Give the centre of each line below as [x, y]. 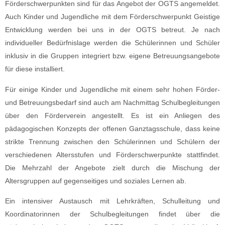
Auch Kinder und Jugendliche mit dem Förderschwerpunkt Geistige [113, 17]
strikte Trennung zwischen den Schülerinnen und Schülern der [113, 141]
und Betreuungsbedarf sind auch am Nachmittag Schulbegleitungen [113, 102]
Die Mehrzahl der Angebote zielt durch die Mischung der [113, 167]
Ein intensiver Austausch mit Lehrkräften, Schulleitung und [113, 201]
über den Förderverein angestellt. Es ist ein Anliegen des [113, 115]
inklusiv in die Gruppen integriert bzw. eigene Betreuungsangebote [113, 56]
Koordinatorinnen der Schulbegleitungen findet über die [113, 214]
